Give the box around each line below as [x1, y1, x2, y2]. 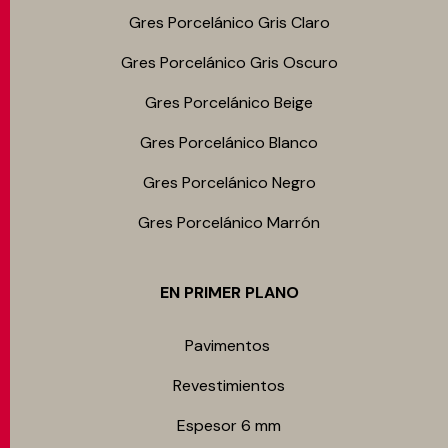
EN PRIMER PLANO [159, 282, 299, 303]
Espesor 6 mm [177, 415, 281, 436]
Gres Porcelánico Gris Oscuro [120, 52, 338, 73]
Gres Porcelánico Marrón [138, 212, 320, 233]
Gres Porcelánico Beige [145, 92, 313, 113]
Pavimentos [184, 335, 274, 356]
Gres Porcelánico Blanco [140, 132, 318, 153]
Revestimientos [173, 375, 285, 396]
